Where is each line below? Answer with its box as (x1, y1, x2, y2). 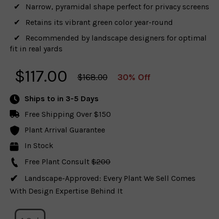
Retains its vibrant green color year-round (25, 18, 173, 27)
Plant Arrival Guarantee (24, 125, 105, 135)
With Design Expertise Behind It (10, 186, 123, 196)
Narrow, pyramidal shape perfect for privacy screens (25, 2, 209, 11)
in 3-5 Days (57, 94, 99, 103)
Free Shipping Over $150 (24, 109, 111, 119)
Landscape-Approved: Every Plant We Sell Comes (24, 173, 196, 183)
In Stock (24, 141, 53, 151)
